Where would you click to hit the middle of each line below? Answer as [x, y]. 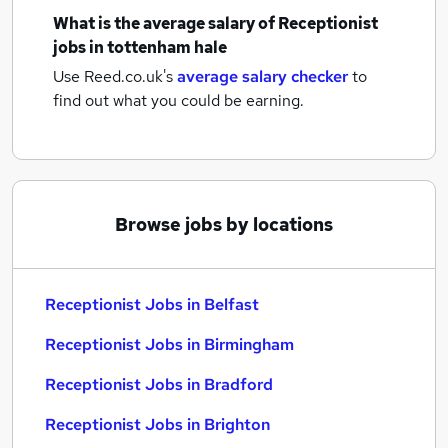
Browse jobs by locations [224, 224]
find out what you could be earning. [178, 100]
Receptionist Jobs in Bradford [159, 384]
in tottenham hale [158, 47]
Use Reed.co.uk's [113, 76]
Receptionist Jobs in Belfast [152, 304]
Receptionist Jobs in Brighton [157, 424]
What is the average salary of [165, 23]
